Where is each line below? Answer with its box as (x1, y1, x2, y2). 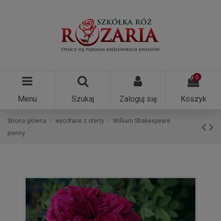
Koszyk (180, 94, 207, 104)
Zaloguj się (119, 94, 157, 104)
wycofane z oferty (55, 117, 105, 124)
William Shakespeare (113, 117, 171, 124)
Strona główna (7, 117, 46, 124)
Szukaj (71, 94, 94, 104)
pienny (7, 130, 25, 137)
